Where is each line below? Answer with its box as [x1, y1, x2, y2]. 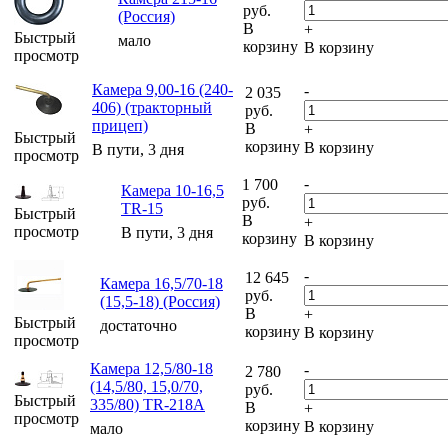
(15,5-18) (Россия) [100, 293, 220, 311]
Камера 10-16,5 [121, 182, 224, 200]
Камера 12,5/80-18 [90, 360, 213, 378]
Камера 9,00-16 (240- [92, 81, 233, 99]
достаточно [100, 317, 177, 335]
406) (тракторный [92, 99, 212, 117]
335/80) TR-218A [90, 396, 205, 414]
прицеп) [92, 117, 148, 135]
